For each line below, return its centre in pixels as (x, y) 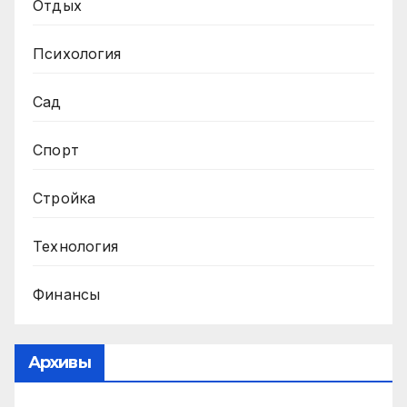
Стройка (65, 198)
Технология (75, 246)
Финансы (67, 294)
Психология (77, 53)
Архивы (60, 363)
